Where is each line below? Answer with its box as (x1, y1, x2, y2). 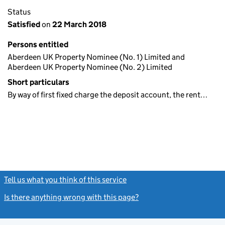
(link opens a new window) (128, 175, 218, 184)
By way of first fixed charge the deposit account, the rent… (8, 90, 207, 99)
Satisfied (8, 20, 42, 29)
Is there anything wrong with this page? (4, 192, 139, 202)
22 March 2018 (51, 20, 106, 29)
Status (8, 7, 31, 17)
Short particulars (8, 77, 69, 87)
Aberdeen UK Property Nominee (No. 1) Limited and (8, 52, 185, 62)
